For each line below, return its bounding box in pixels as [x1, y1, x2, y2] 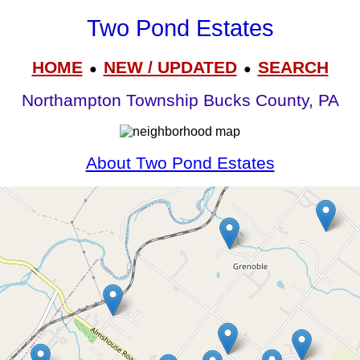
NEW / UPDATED [103, 57, 237, 76]
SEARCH [257, 57, 329, 76]
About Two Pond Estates [85, 153, 275, 173]
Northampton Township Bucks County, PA [21, 91, 339, 111]
